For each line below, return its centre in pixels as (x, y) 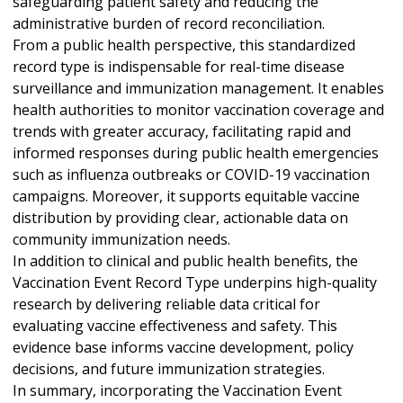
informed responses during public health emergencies (196, 152)
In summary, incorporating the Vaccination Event (177, 390)
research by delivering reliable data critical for (166, 304)
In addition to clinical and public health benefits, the (185, 260)
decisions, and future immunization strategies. (169, 368)
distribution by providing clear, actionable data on (180, 217)
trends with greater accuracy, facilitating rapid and (182, 131)
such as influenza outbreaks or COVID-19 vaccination (191, 174)
